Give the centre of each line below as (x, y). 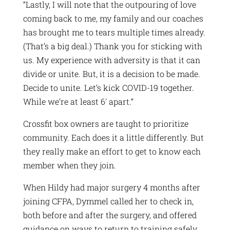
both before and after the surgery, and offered (110, 215)
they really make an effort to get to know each (112, 151)
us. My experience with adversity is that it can (111, 60)
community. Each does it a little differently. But (113, 137)
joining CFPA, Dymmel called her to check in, (108, 201)
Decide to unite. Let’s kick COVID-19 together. (108, 87)
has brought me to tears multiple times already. (114, 32)
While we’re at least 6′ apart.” (78, 101)
